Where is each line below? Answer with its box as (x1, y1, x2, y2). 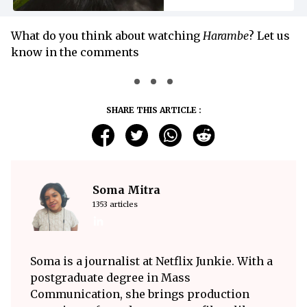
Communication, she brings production (30, 286, 249, 301)
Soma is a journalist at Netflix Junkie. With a (30, 254, 273, 268)
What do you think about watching (11, 28, 203, 42)
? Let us (249, 28, 290, 42)
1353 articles (93, 199, 138, 209)
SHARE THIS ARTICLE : (106, 104, 201, 115)
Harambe (203, 28, 249, 42)
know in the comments (11, 45, 139, 59)
